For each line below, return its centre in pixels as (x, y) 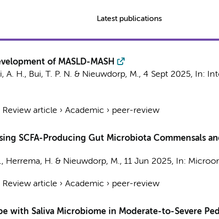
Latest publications (130, 19)
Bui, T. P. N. (50, 74)
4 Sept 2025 (167, 74)
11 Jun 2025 (148, 161)
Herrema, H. (29, 161)
